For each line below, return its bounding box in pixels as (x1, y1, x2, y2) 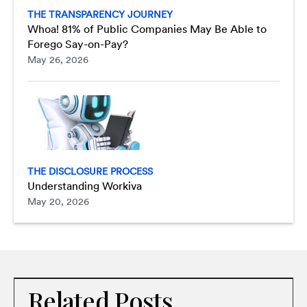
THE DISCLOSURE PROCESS (27, 166, 153, 177)
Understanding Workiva (27, 180, 142, 193)
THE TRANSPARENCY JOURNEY (27, 9, 173, 20)
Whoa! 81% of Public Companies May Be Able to (27, 23, 267, 36)
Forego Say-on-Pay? (27, 38, 128, 51)
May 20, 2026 (27, 196, 89, 207)
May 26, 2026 (27, 54, 88, 65)
